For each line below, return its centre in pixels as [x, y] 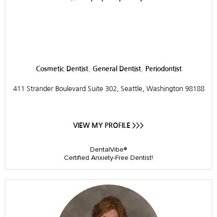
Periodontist [163, 69]
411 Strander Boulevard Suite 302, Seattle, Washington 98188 [108, 88]
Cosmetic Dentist [62, 69]
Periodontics [57, 39]
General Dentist [116, 69]
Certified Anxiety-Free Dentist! [108, 157]
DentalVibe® [108, 149]
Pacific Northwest [75, 28]
